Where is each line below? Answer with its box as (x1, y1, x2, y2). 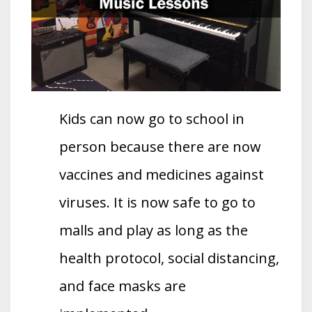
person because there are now (59, 136, 261, 156)
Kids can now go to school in (59, 109, 244, 128)
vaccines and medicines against (59, 164, 264, 184)
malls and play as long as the (59, 220, 248, 240)
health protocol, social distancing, (59, 248, 279, 267)
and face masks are (59, 276, 186, 295)
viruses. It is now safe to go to (59, 192, 256, 212)
